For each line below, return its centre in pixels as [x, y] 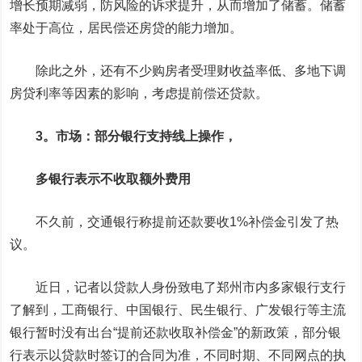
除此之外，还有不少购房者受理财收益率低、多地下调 [191, 71]
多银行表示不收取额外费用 [114, 179]
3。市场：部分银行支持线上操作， [137, 136]
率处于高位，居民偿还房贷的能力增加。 [126, 28]
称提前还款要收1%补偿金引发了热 [239, 222]
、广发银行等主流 [295, 310]
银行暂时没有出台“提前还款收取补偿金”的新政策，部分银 [176, 333]
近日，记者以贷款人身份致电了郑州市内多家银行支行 [191, 287]
